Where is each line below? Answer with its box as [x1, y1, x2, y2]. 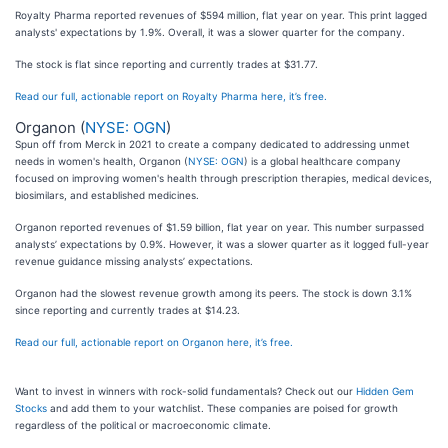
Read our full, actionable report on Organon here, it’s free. [15, 336, 293, 349]
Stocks [15, 402, 47, 415]
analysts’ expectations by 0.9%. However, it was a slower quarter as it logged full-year [15, 238, 429, 251]
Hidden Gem [356, 385, 414, 398]
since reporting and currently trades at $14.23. [15, 304, 240, 317]
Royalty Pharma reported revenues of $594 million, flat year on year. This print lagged [15, 9, 427, 22]
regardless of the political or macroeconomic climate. [15, 419, 271, 432]
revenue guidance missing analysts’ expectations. [15, 255, 253, 268]
